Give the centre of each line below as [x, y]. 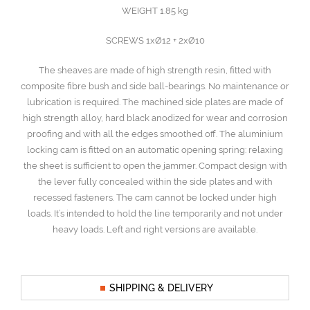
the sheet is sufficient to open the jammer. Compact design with [155, 165]
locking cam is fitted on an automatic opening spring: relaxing [155, 149]
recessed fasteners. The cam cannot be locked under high [155, 197]
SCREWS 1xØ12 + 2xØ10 [155, 40]
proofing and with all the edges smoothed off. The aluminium [155, 134]
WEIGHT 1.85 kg [155, 10]
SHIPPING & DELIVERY [161, 288]
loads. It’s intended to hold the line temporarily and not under [155, 213]
